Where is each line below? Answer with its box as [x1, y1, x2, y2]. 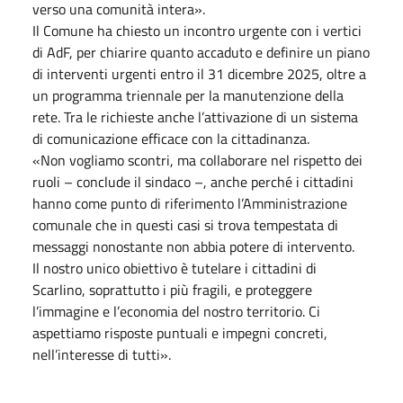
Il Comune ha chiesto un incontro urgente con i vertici [32, 19, 362, 41]
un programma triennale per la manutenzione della [32, 84, 344, 106]
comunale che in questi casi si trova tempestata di [32, 213, 338, 236]
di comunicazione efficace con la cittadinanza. [32, 127, 309, 149]
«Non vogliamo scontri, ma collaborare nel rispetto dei [32, 148, 363, 171]
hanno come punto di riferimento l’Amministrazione [32, 192, 347, 214]
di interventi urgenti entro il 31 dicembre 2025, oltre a [32, 62, 366, 85]
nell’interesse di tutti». [32, 343, 175, 365]
